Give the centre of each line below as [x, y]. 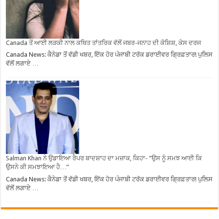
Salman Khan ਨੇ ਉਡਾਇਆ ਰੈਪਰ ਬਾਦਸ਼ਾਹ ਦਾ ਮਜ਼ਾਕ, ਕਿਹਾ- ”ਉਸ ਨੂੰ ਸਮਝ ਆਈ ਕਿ [104, 158]
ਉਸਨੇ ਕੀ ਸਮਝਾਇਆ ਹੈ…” [38, 167]
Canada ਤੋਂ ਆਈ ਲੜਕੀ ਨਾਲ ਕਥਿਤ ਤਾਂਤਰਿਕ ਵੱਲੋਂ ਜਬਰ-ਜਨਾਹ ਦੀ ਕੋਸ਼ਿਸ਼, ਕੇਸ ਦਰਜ [104, 43]
